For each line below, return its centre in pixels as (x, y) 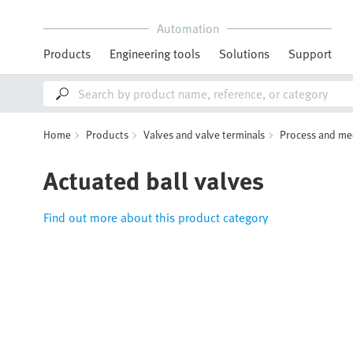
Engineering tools (155, 54)
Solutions (244, 54)
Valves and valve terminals (204, 134)
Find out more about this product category (156, 217)
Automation (188, 28)
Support (310, 54)
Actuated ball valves (154, 180)
